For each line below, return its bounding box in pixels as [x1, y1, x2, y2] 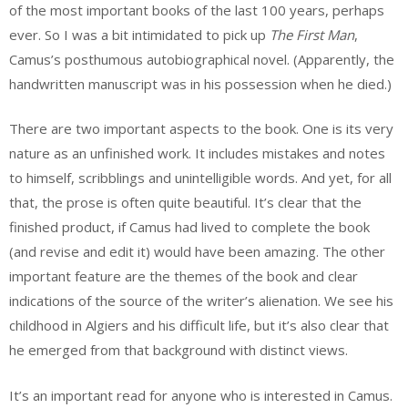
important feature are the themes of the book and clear [9, 267, 358, 286]
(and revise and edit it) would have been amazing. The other [9, 242, 385, 261]
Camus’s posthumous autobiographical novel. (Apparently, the [9, 49, 394, 68]
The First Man [270, 25, 354, 44]
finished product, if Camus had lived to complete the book [9, 218, 370, 237]
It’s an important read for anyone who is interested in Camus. [9, 385, 393, 404]
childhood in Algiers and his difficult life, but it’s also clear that [9, 316, 389, 335]
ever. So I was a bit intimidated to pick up [9, 25, 270, 44]
